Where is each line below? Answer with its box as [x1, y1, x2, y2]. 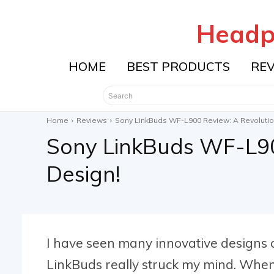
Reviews [76, 116, 107, 125]
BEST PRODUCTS [127, 59, 230, 74]
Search [108, 91, 133, 100]
